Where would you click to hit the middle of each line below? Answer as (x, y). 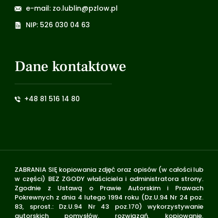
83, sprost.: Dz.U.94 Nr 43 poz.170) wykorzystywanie (109, 207)
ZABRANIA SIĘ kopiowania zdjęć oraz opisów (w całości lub (109, 170)
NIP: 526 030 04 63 (58, 25)
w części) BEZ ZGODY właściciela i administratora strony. (109, 179)
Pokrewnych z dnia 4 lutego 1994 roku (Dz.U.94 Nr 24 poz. (109, 197)
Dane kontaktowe (71, 66)
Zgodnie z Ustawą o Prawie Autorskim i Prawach (109, 188)
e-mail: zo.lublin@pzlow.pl (72, 8)
